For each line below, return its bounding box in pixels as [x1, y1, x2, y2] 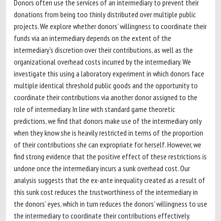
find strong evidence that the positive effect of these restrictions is [14, 151, 207, 161]
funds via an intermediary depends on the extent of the [14, 33, 171, 43]
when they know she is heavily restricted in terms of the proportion [14, 128, 203, 138]
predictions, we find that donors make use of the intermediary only [14, 116, 202, 126]
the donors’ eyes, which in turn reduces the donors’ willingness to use [14, 199, 207, 209]
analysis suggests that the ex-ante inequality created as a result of [14, 175, 205, 185]
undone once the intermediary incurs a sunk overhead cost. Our [14, 163, 190, 173]
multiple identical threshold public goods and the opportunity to [14, 80, 198, 90]
